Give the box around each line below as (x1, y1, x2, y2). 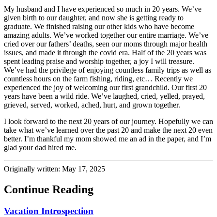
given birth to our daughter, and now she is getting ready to (4, 13, 184, 22)
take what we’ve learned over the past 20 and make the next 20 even (4, 125, 213, 134)
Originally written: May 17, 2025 (4, 164, 105, 173)
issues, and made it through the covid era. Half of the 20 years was (4, 48, 206, 57)
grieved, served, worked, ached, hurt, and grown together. (4, 100, 180, 109)
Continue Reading (4, 183, 93, 196)
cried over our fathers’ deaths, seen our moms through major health (4, 39, 207, 48)
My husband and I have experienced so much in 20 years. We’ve (4, 4, 201, 13)
